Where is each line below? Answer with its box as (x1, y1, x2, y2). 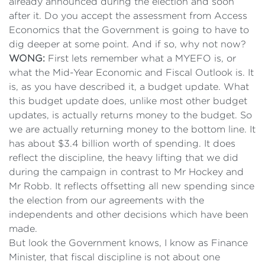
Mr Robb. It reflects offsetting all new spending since (9, 181, 254, 191)
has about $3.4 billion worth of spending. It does (9, 138, 235, 148)
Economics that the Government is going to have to (9, 25, 249, 35)
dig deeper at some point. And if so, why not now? (9, 39, 246, 49)
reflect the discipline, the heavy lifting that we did (9, 153, 238, 163)
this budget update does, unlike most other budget (9, 96, 247, 106)
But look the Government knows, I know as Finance (9, 238, 248, 248)
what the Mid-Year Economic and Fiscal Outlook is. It (9, 67, 254, 77)
